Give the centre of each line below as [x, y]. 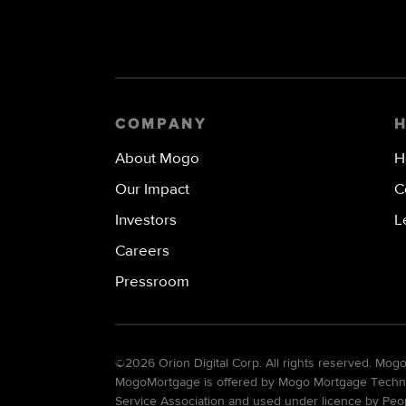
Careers [142, 251]
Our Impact [152, 189]
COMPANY [161, 125]
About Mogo [157, 159]
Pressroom [152, 282]
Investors [146, 220]
